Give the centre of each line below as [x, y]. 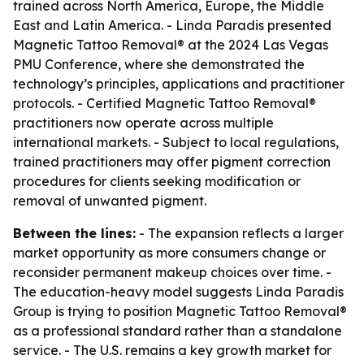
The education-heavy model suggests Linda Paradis [178, 292]
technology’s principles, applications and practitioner [179, 84]
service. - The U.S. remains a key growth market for [172, 350]
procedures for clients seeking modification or [157, 181]
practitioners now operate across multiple [143, 123]
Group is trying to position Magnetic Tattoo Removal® [180, 311]
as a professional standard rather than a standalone [178, 331]
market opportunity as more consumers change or [169, 253]
